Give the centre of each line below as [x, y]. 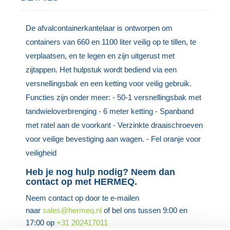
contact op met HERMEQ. [82, 181]
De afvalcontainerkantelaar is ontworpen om [99, 28]
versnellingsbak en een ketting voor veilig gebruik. [109, 83]
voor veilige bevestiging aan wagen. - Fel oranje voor [113, 139]
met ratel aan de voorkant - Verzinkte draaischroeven [114, 125]
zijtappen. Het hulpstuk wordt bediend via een [101, 69]
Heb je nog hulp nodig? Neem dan [101, 172]
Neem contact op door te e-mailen [83, 198]
